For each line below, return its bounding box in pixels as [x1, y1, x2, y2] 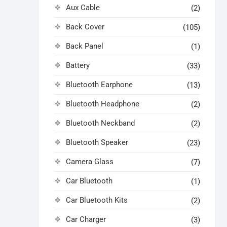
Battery [66, 61, 90, 70]
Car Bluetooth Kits [66, 196, 128, 205]
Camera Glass [66, 157, 113, 166]
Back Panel [66, 42, 103, 51]
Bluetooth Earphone [66, 80, 133, 89]
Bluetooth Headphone [66, 99, 139, 108]
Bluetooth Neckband [66, 119, 135, 128]
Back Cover [66, 22, 104, 31]
